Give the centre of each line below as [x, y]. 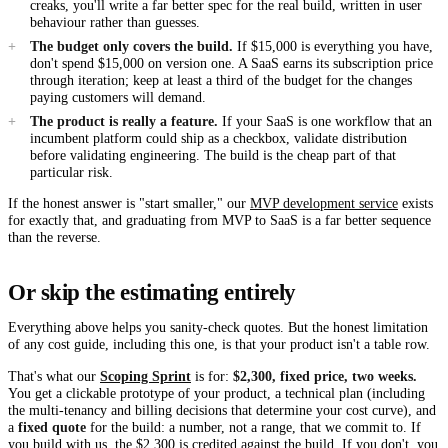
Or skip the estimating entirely [152, 291]
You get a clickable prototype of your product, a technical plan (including [216, 392]
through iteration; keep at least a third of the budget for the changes [220, 79]
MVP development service [324, 203]
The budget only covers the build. [131, 45]
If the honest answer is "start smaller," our [129, 203]
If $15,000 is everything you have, [332, 45]
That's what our [54, 375]
